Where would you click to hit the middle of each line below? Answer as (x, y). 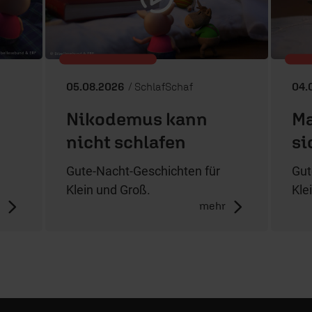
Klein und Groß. (108, 189)
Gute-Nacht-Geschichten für (143, 171)
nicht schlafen (126, 141)
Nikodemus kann (137, 118)
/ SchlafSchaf (159, 86)
